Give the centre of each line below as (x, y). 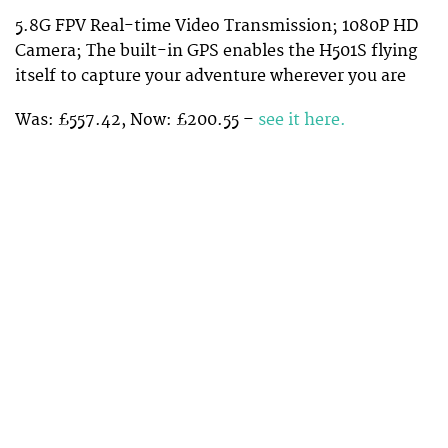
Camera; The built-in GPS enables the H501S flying (216, 51)
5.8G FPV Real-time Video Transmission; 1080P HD (216, 26)
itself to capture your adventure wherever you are (210, 76)
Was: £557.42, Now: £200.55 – (136, 120)
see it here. (304, 120)
